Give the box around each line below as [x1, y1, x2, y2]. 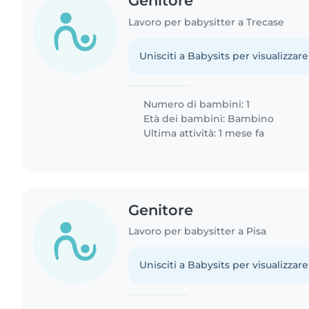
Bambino [228, 112, 275, 125]
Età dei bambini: [141, 112, 228, 125]
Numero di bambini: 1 [141, 97, 250, 110]
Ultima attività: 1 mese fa [141, 126, 265, 139]
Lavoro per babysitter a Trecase [128, 15, 285, 28]
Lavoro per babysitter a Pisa [128, 225, 267, 238]
